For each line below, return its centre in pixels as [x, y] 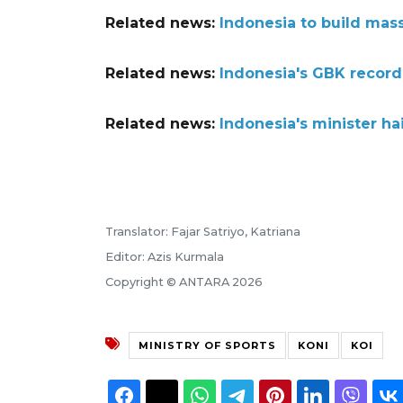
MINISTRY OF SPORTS [207, 345]
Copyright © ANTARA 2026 [184, 282]
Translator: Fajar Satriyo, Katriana [203, 231]
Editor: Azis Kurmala [165, 256]
